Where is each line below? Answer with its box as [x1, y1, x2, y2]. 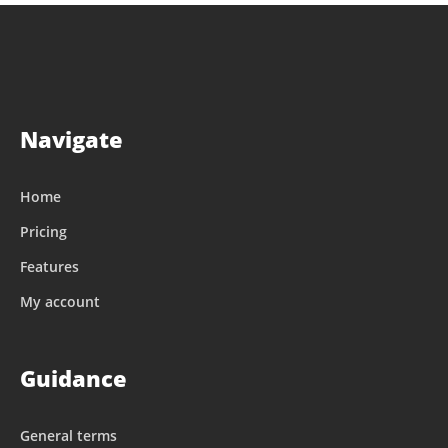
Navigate [20, 123, 123, 154]
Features [20, 256, 79, 276]
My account [20, 291, 100, 311]
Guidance [20, 362, 127, 393]
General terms [20, 425, 117, 445]
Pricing [20, 221, 67, 241]
